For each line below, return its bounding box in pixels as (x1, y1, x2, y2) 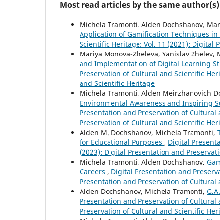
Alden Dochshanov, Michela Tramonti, (80, 186, 207, 196)
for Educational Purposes (80, 137, 164, 147)
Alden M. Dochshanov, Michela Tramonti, (80, 127, 217, 137)
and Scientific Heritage (80, 78, 155, 88)
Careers (80, 166, 107, 176)
